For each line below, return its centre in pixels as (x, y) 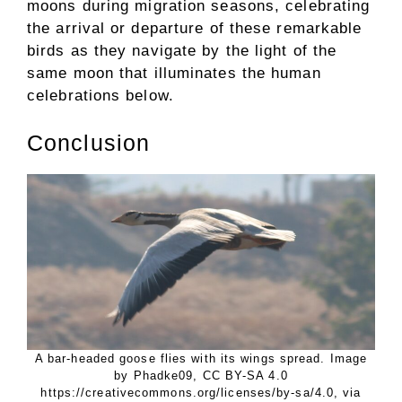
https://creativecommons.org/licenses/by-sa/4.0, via (201, 393)
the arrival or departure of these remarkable (195, 28)
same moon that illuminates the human (174, 73)
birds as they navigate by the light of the (182, 50)
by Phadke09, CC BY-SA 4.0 (201, 376)
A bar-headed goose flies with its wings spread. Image (201, 359)
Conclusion (88, 143)
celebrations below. (100, 95)
